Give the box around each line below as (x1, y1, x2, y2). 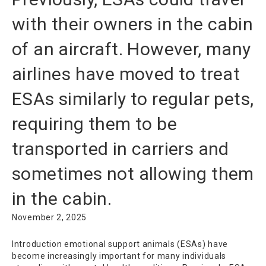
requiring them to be (12, 113, 177, 135)
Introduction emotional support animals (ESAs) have (12, 239, 229, 249)
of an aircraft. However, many (12, 39, 251, 60)
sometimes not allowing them (12, 163, 254, 185)
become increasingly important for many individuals (12, 251, 227, 261)
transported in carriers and (12, 138, 229, 160)
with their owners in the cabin (12, 14, 253, 35)
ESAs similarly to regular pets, (12, 88, 254, 110)
